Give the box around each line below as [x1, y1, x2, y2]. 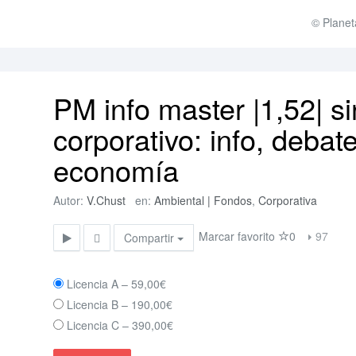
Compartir [124, 230, 178, 246]
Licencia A [67, 276, 119, 292]
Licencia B [67, 296, 119, 312]
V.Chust [87, 192, 126, 208]
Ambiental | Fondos [154, 192, 253, 208]
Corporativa [258, 192, 318, 208]
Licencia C [67, 317, 120, 333]
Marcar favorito [199, 227, 279, 244]
